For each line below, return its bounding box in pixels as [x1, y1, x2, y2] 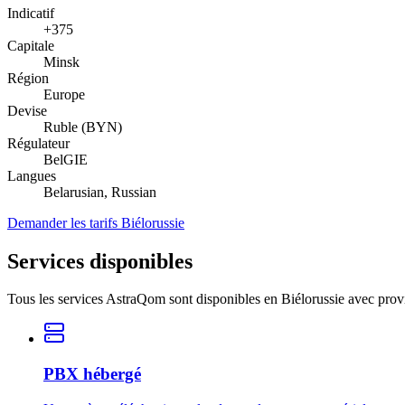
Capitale [7, 37, 54, 53]
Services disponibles [7, 249, 193, 273]
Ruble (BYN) [43, 118, 122, 135]
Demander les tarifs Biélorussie [7, 214, 184, 231]
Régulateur [7, 135, 70, 151]
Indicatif [7, 5, 54, 21]
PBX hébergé [43, 364, 141, 384]
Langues [7, 167, 56, 184]
